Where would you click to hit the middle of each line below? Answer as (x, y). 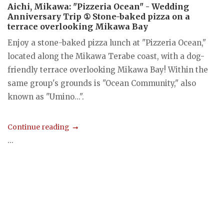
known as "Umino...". (46, 96)
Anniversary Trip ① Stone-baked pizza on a (99, 16)
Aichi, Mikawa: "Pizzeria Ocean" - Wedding (98, 6)
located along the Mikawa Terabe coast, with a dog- (106, 56)
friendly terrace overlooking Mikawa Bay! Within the (108, 69)
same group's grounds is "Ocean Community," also (102, 83)
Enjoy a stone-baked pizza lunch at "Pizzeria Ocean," (107, 42)
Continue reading (38, 127)
